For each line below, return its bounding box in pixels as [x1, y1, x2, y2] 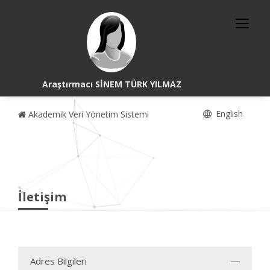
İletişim [18, 189, 66, 205]
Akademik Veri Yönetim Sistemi [26, 108, 149, 120]
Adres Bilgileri [30, 255, 87, 267]
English [213, 108, 243, 119]
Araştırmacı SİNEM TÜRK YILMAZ [42, 78, 181, 90]
